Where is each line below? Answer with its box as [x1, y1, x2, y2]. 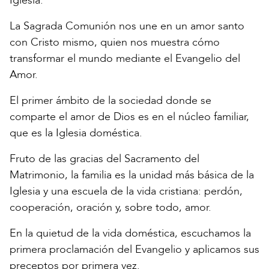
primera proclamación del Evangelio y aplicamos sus [10, 242, 259, 258]
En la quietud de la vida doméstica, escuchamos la [10, 226, 251, 241]
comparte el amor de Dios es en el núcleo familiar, [10, 109, 249, 125]
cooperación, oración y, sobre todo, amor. [10, 200, 211, 216]
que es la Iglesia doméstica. [10, 125, 142, 141]
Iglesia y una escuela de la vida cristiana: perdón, [10, 184, 243, 199]
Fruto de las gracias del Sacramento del [10, 151, 199, 167]
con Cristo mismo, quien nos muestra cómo [10, 35, 220, 50]
